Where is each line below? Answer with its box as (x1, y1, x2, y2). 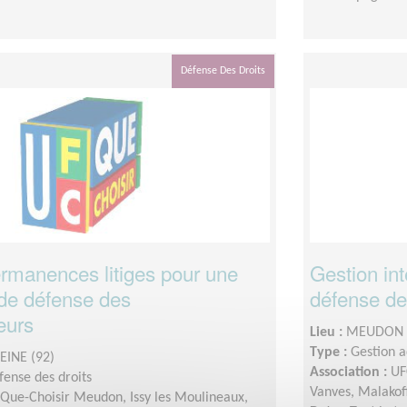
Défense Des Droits (181, 65, 265, 76)
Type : (310, 344, 351, 360)
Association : (310, 364, 391, 380)
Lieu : (310, 324, 346, 340)
